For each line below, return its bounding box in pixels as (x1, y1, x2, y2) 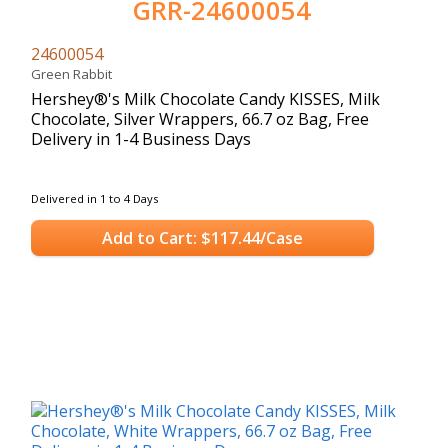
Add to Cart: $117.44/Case (101, 227, 303, 250)
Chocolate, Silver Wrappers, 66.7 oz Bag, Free (31, 107, 369, 130)
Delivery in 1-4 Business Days (31, 127, 251, 150)
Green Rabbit (31, 64, 118, 83)
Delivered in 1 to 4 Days (31, 190, 158, 206)
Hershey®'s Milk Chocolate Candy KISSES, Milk (31, 87, 380, 110)
